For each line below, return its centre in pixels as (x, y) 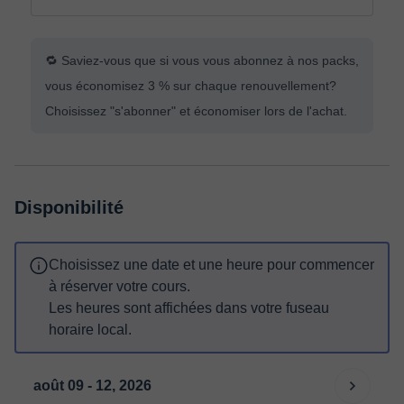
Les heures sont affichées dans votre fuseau (189, 308)
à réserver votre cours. (119, 286)
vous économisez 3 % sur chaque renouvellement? (194, 86)
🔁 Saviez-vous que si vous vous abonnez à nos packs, (202, 60)
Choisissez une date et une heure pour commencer (211, 265)
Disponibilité (69, 207)
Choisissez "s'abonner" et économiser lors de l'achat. (196, 111)
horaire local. (90, 330)
